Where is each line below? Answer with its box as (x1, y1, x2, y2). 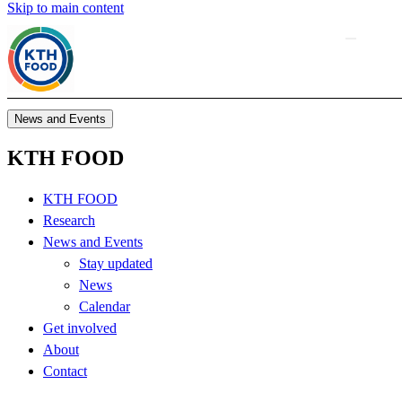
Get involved (43, 319, 117, 336)
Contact (43, 363, 87, 379)
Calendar (79, 298, 130, 314)
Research (43, 212, 95, 228)
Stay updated (79, 255, 153, 271)
